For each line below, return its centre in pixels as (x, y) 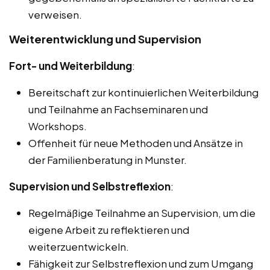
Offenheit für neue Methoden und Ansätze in (136, 143)
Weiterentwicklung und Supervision (105, 39)
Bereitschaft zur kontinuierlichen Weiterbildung (143, 93)
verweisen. (55, 15)
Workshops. (58, 126)
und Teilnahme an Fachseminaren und (118, 109)
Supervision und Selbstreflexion (90, 187)
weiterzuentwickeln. (79, 247)
